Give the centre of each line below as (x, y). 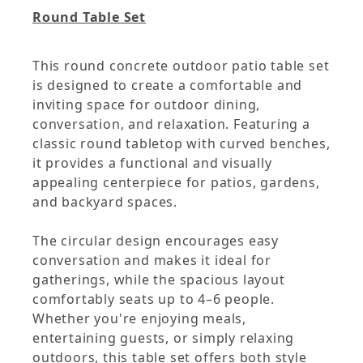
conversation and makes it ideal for (152, 261)
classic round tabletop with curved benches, (181, 144)
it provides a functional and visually (152, 163)
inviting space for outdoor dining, (147, 105)
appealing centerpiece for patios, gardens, (176, 183)
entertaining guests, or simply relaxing (164, 338)
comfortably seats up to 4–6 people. (154, 299)
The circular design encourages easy (156, 241)
